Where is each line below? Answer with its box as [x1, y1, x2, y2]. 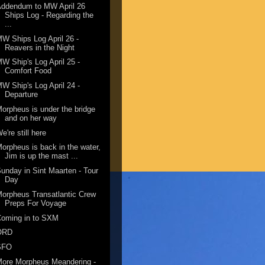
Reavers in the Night [5, 43, 75, 52]
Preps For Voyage [5, 198, 67, 208]
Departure [5, 90, 38, 99]
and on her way [5, 113, 57, 122]
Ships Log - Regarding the [5, 10, 94, 20]
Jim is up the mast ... [5, 151, 79, 161]
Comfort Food [5, 66, 52, 76]
